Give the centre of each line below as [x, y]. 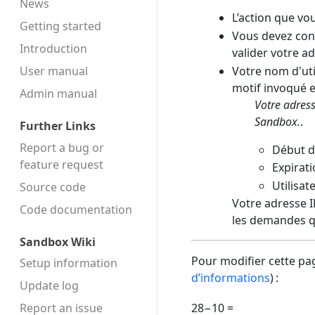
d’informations [231, 278]
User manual [54, 71]
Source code [53, 187]
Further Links [58, 126]
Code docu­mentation [76, 209]
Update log [49, 286]
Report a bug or [62, 147]
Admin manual [58, 93]
